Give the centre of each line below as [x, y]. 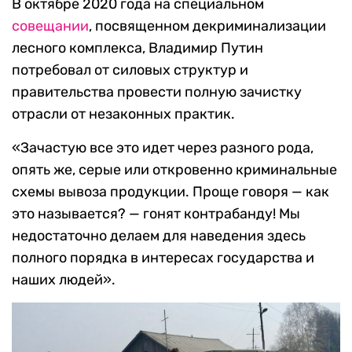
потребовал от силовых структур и [130, 70]
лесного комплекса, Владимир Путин [137, 48]
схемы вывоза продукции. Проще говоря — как [170, 192]
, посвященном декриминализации [207, 26]
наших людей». [64, 280]
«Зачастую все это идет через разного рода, [163, 148]
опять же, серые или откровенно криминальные [174, 170]
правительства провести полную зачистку [157, 92]
